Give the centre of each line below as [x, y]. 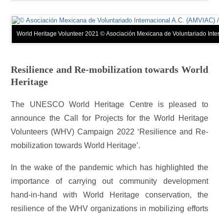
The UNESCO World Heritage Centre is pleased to [109, 104]
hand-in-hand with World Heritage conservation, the [109, 195]
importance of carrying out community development [109, 181]
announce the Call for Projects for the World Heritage [109, 118]
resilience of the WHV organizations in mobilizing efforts [109, 209]
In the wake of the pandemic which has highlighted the [109, 168]
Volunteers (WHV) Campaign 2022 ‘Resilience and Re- [109, 131]
